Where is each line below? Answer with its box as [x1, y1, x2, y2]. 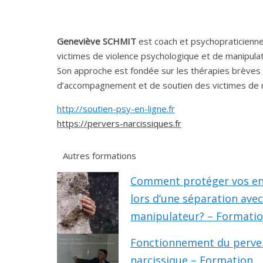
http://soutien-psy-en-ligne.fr [57, 102, 175, 114]
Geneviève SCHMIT [57, 35, 136, 47]
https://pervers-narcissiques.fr [57, 117, 181, 129]
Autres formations [63, 149, 136, 161]
